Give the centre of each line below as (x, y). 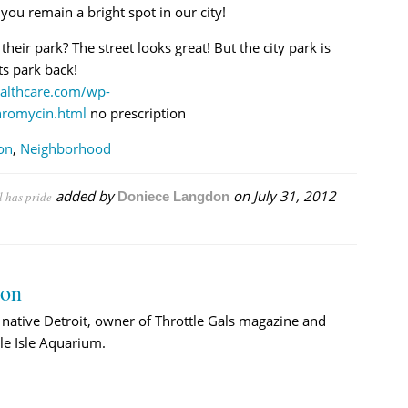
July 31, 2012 (294, 195)
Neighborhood (65, 148)
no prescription (136, 112)
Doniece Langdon (173, 196)
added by (84, 195)
